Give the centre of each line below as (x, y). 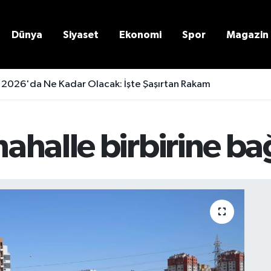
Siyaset (81, 34)
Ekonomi (140, 34)
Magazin (247, 34)
